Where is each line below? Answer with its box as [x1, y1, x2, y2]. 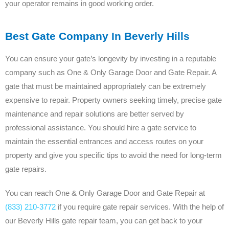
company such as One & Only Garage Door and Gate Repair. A [5, 68, 216, 77]
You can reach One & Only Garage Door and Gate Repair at [5, 189, 205, 198]
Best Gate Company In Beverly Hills [5, 30, 190, 42]
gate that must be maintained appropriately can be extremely [5, 82, 206, 91]
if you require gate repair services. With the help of [56, 202, 224, 212]
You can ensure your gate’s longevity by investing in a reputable [5, 54, 216, 63]
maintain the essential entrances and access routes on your [5, 137, 203, 146]
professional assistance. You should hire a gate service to [5, 123, 196, 132]
